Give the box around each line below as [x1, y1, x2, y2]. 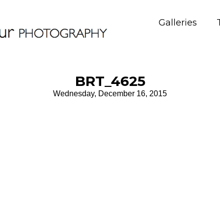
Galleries [158, 17, 197, 28]
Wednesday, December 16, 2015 [53, 89, 167, 98]
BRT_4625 [75, 73, 145, 90]
